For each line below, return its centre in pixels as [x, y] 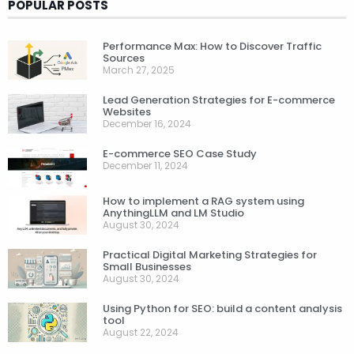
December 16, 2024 [147, 124]
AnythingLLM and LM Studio [173, 213]
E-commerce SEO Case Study [180, 154]
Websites [127, 112]
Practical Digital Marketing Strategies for [210, 255]
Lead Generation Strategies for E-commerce [219, 100]
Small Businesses [147, 267]
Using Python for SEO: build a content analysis [222, 309]
